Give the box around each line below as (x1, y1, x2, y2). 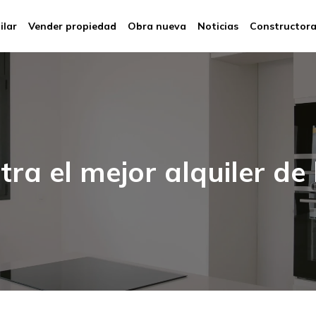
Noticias (197, 19, 238, 32)
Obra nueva (127, 19, 186, 32)
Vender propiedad (28, 19, 116, 32)
